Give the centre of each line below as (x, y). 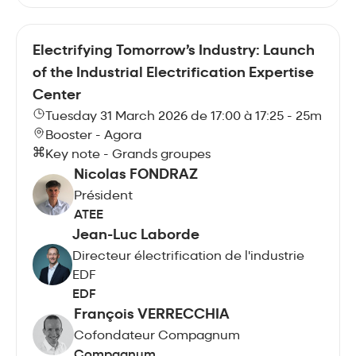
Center (57, 95)
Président (103, 196)
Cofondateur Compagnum (157, 336)
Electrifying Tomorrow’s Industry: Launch (174, 51)
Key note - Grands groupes (128, 155)
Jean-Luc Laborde (136, 235)
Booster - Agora (93, 135)
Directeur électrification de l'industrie (189, 256)
